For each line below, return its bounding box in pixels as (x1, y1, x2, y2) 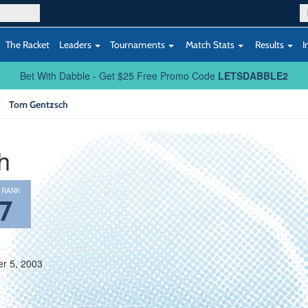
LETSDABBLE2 (218, 69, 288, 82)
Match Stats (184, 38, 236, 50)
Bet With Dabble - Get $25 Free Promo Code (20, 69, 218, 82)
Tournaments (110, 38, 167, 50)
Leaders (59, 38, 93, 50)
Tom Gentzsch (8, 98, 68, 110)
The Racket (5, 38, 49, 50)
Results (253, 38, 286, 50)
